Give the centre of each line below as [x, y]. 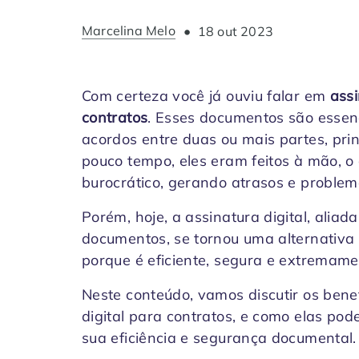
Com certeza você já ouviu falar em [206, 96]
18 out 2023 [236, 31]
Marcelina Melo [129, 30]
